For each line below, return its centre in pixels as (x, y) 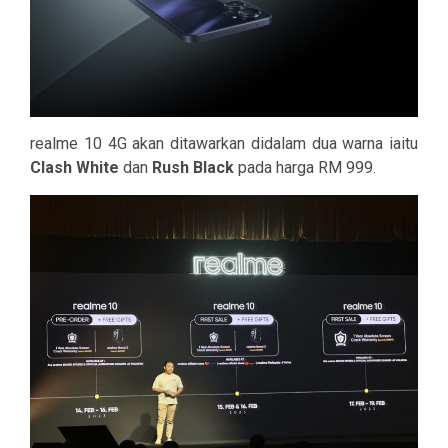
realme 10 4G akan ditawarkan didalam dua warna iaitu (224, 144)
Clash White (74, 168)
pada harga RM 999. (307, 168)
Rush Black (195, 168)
